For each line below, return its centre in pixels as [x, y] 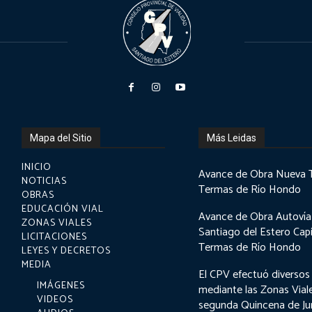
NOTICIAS [45, 181]
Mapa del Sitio [61, 138]
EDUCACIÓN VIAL [63, 209]
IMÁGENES [61, 286]
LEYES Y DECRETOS [67, 251]
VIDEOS [55, 300]
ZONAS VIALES [57, 223]
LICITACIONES [55, 237]
